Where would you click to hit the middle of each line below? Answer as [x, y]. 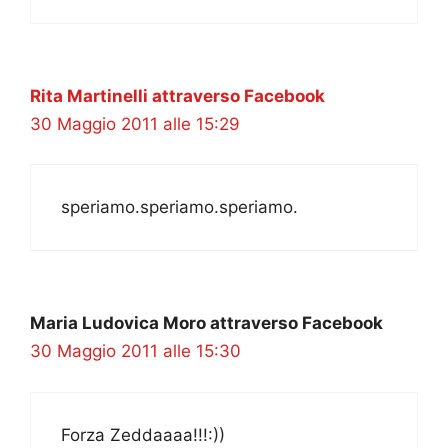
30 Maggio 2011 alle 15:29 [135, 123]
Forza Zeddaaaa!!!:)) [143, 434]
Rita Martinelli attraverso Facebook [177, 95]
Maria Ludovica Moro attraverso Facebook [206, 323]
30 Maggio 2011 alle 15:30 [135, 351]
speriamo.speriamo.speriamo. [179, 207]
